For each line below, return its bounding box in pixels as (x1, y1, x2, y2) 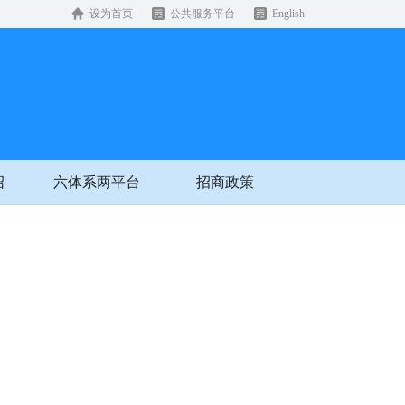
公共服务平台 (170, 7, 235, 20)
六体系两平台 (53, 174, 140, 191)
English (272, 7, 305, 20)
